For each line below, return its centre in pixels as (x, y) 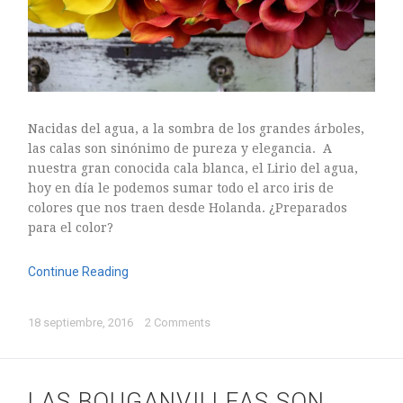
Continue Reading (79, 272)
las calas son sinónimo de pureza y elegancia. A (180, 149)
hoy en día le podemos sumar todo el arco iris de (181, 188)
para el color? (71, 228)
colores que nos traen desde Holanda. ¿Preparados (188, 208)
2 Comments (178, 323)
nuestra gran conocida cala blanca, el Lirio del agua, (193, 169)
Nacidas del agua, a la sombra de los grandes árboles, (197, 129)
